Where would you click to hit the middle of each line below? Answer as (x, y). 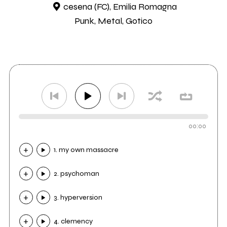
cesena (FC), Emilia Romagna (120, 7)
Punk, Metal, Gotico (113, 21)
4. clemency (73, 221)
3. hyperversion (78, 198)
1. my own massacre (86, 150)
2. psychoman (77, 174)
